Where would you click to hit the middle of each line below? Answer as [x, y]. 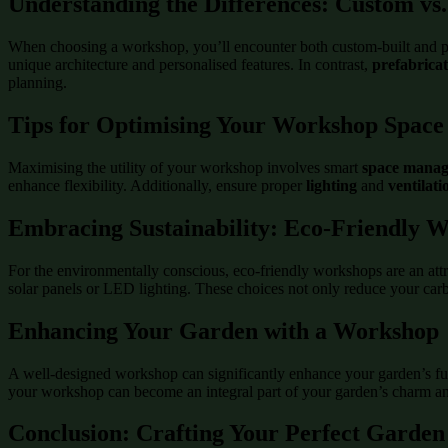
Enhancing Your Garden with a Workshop [223, 330]
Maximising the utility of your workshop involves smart [185, 167]
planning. [37, 83]
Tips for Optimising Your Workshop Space [226, 124]
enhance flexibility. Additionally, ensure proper [157, 185]
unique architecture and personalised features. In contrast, [190, 65]
